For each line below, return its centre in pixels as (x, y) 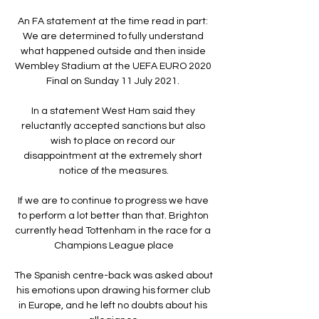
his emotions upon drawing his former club (113, 290)
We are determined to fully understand (113, 36)
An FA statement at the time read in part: (113, 21)
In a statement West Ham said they (113, 111)
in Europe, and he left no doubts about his (113, 305)
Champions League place (114, 245)
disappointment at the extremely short (113, 156)
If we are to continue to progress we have (113, 200)
